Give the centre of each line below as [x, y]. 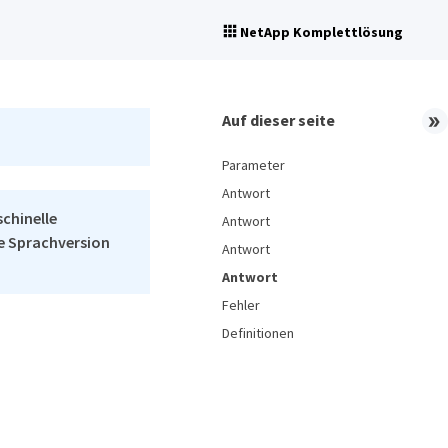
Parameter [253, 165]
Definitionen [258, 333]
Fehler [241, 305]
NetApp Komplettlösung [321, 32]
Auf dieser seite [278, 120]
